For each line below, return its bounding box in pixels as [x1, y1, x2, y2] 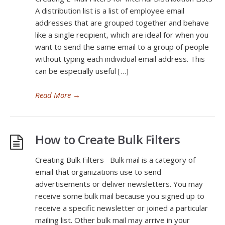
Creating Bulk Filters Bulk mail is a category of [35, 155, 195, 165]
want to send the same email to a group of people [35, 42, 209, 52]
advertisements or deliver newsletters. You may [35, 179, 203, 189]
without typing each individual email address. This [35, 54, 205, 64]
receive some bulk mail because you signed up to [35, 191, 204, 201]
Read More [35, 90, 71, 100]
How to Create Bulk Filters [35, 131, 180, 148]
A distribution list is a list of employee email [35, 6, 184, 16]
